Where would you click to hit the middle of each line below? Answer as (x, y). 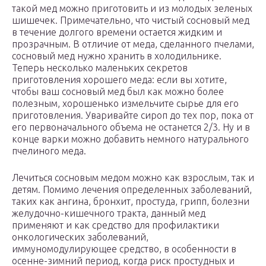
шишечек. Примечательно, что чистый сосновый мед (131, 20)
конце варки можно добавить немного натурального (130, 139)
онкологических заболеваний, (80, 237)
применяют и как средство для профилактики (115, 225)
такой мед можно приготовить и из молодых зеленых (132, 9)
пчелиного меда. (49, 151)
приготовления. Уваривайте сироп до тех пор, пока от (133, 115)
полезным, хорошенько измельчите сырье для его (125, 104)
